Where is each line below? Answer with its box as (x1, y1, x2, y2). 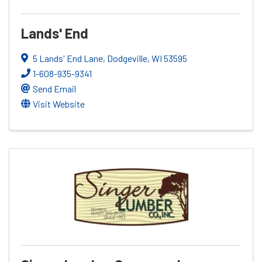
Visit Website (33, 98, 85, 109)
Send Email (33, 82, 76, 94)
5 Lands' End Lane (33, 52, 103, 64)
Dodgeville (107, 52, 147, 64)
